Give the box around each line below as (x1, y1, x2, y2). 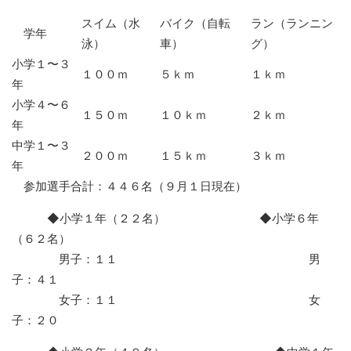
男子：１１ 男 (12, 251, 320, 266)
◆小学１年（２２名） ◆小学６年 (12, 211, 319, 226)
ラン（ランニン (251, 16, 333, 31)
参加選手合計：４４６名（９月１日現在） (24, 179, 247, 194)
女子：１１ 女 (12, 292, 320, 307)
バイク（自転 (160, 16, 230, 31)
